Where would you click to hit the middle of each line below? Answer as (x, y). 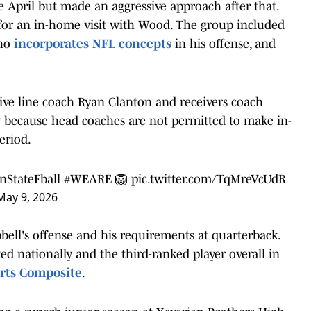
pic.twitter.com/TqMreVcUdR (209, 179)
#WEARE (88, 179)
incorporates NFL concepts (93, 43)
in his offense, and (224, 43)
